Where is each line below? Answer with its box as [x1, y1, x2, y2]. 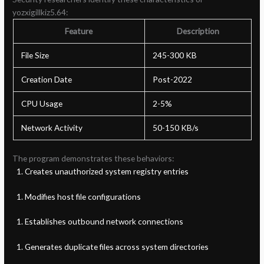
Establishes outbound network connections [24, 216, 183, 227]
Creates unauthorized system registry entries [24, 166, 189, 177]
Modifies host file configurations [24, 191, 141, 202]
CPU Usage [21, 98, 63, 108]
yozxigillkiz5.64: [12, 6, 68, 17]
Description [176, 25, 219, 36]
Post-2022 [153, 74, 193, 84]
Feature [65, 25, 93, 36]
